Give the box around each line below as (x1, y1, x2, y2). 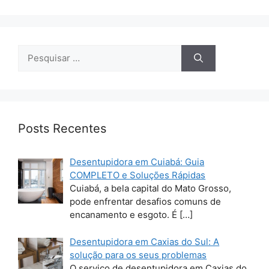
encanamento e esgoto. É (70, 209, 180, 221)
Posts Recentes (18, 121, 106, 136)
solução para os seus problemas (70, 249, 207, 261)
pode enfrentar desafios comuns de (70, 196, 222, 208)
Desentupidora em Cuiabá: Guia (70, 156, 205, 168)
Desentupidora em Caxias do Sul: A (70, 235, 220, 247)
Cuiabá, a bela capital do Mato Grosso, (70, 183, 232, 195)
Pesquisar (17, 45, 60, 57)
